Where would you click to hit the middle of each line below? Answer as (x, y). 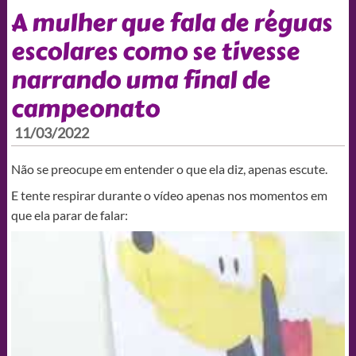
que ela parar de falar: (69, 215)
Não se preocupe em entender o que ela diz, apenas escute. (169, 168)
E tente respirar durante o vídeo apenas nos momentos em (169, 195)
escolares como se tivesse (155, 51)
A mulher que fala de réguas (171, 23)
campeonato (85, 108)
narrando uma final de (140, 80)
